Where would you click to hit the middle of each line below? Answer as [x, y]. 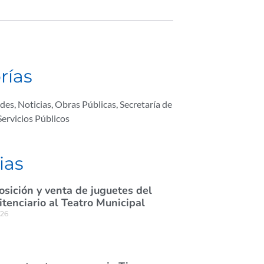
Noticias [34, 104]
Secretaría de [146, 104]
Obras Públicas [85, 104]
